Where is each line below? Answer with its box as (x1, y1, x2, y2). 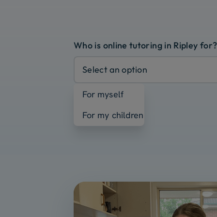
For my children (82, 109, 144, 121)
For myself (82, 89, 124, 100)
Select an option (82, 64, 148, 76)
